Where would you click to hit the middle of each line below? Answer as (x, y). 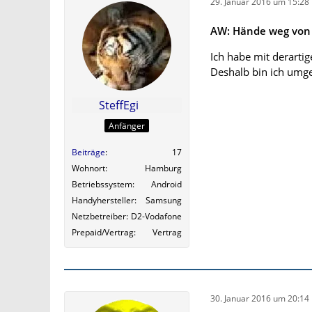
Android (166, 184)
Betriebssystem (102, 184)
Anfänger (127, 125)
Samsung (164, 200)
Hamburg (163, 168)
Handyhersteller (103, 200)
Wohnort (88, 168)
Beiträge (88, 152)
